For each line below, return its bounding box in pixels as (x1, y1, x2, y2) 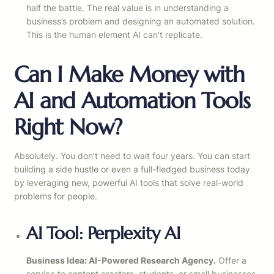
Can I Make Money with (14, 61, 244, 89)
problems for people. (14, 191, 97, 202)
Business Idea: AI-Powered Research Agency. (26, 255, 216, 266)
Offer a (216, 255, 246, 266)
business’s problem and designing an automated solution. (26, 16, 255, 27)
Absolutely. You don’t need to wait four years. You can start (14, 150, 250, 161)
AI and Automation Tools (14, 87, 250, 115)
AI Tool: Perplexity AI (26, 223, 180, 245)
